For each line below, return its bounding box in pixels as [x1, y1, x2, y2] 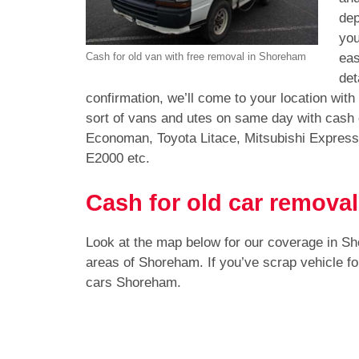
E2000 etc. [86, 151, 150, 166]
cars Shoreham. [86, 274, 181, 290]
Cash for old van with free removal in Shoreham [86, 50, 306, 63]
